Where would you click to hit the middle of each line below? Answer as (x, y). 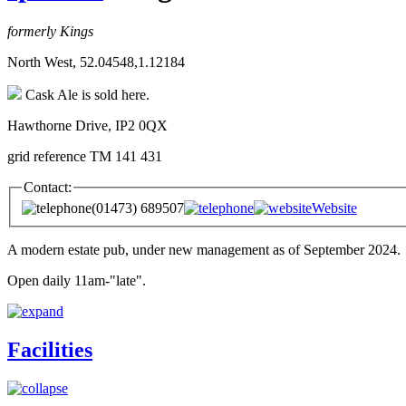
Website (334, 208)
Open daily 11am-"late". (77, 281)
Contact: (48, 187)
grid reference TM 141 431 (85, 156)
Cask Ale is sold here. (86, 94)
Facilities (50, 350)
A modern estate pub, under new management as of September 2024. (204, 250)
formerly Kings (50, 31)
